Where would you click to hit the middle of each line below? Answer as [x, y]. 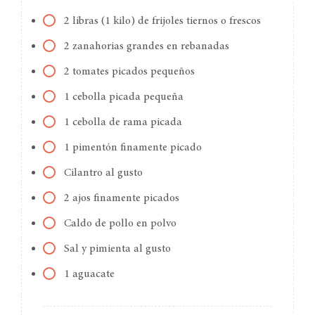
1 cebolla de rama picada [124, 123]
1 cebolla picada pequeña [125, 97]
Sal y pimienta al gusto [119, 249]
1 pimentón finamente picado [134, 148]
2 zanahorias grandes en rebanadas [147, 47]
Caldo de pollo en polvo [122, 224]
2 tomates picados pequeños [131, 72]
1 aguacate [89, 275]
